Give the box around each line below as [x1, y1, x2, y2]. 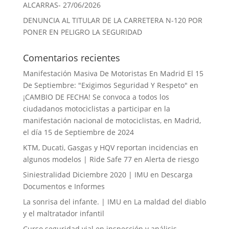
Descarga [161, 170, 193, 179]
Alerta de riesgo [144, 154, 199, 164]
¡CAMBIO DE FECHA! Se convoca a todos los [22, 92, 169, 102]
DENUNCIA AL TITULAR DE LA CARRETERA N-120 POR [22, 15, 202, 25]
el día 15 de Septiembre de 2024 [22, 127, 134, 137]
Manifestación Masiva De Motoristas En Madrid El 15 [22, 68, 203, 78]
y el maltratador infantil [22, 209, 104, 218]
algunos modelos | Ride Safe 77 [22, 154, 132, 164]
